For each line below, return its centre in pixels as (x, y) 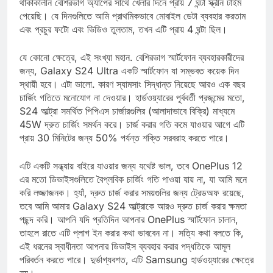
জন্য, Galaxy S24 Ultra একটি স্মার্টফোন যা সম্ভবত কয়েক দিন (129, 81)
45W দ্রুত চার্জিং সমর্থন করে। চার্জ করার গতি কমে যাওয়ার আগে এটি (132, 135)
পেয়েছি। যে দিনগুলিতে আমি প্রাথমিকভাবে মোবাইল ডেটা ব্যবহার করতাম (133, 27)
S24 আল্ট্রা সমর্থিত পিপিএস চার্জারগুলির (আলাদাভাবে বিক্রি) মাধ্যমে (127, 122)
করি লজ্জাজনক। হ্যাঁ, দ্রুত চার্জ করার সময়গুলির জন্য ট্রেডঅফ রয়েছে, (132, 203)
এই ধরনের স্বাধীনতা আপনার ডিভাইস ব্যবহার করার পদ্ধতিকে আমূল (125, 257)
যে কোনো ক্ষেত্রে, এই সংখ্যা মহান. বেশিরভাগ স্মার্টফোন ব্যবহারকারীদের (132, 68)
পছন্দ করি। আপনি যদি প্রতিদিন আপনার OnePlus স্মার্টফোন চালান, (129, 230)
